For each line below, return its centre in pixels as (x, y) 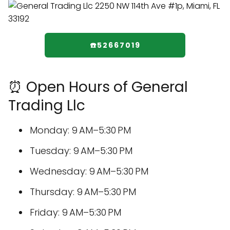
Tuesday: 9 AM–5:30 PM (81, 151)
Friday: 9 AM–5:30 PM (75, 212)
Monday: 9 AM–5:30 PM (80, 130)
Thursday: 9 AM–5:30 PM (83, 192)
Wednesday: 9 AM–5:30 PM (89, 171)
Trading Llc (47, 106)
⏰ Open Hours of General (98, 87)
